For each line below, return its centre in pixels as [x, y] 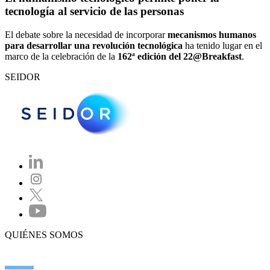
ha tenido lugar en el [222, 46]
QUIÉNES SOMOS [44, 234]
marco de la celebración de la [60, 56]
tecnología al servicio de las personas [94, 11]
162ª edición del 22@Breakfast [178, 56]
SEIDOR [23, 77]
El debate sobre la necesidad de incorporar [86, 35]
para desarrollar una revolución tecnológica [94, 46]
